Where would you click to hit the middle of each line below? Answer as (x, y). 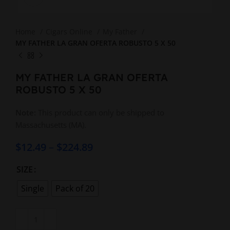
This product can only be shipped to (100, 112)
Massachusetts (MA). (51, 125)
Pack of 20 (75, 189)
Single (33, 189)
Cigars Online (70, 32)
